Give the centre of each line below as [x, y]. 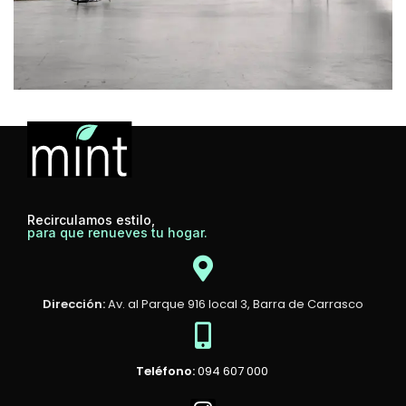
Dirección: [74, 304]
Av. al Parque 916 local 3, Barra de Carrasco [234, 304]
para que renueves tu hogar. [117, 232]
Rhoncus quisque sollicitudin [132, 133]
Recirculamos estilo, [91, 219]
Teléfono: [165, 371]
